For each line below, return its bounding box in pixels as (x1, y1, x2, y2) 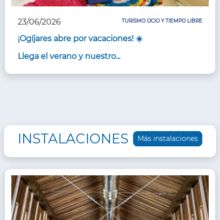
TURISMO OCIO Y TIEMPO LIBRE (122, 18, 203, 25)
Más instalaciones (137, 134, 198, 143)
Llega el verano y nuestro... (17, 52, 120, 61)
